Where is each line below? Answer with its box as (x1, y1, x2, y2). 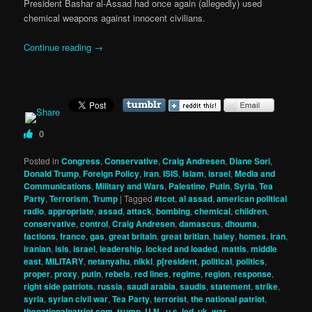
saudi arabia (127, 280, 176, 293)
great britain (109, 230, 157, 243)
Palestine (169, 180, 206, 193)
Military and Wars (95, 180, 165, 193)
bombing (156, 205, 191, 218)
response (234, 267, 272, 281)
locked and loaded (146, 242, 218, 256)
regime (173, 267, 201, 281)
